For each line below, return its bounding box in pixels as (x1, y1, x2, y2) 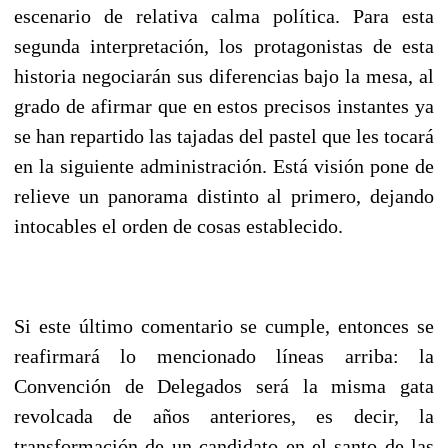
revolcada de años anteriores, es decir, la (14, 404, 434, 427)
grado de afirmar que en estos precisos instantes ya (14, 94, 434, 117)
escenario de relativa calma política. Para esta (14, 4, 434, 27)
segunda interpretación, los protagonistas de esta (14, 34, 434, 57)
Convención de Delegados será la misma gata (14, 374, 434, 397)
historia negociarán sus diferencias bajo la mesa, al (14, 64, 434, 87)
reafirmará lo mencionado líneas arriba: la (14, 344, 434, 367)
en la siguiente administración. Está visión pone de (14, 154, 434, 177)
